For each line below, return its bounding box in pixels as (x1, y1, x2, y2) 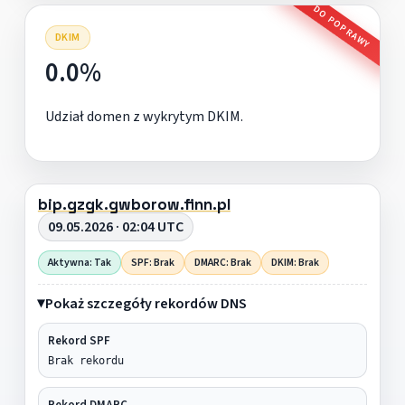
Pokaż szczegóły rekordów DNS (44, 293, 247, 314)
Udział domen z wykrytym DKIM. (44, 106, 243, 127)
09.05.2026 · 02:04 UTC (47, 216, 184, 237)
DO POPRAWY (310, 2, 372, 52)
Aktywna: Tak (47, 254, 111, 270)
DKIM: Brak (270, 254, 319, 270)
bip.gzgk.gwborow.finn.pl (37, 193, 231, 214)
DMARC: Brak (193, 254, 251, 270)
